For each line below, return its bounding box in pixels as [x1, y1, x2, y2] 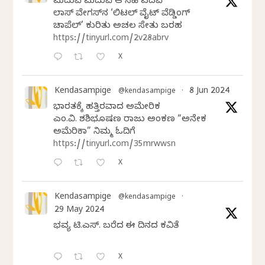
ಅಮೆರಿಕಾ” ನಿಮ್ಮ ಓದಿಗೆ [53, 126, 136, 138]
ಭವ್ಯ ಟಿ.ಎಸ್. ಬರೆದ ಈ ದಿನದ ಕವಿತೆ [53, 220, 179, 232]
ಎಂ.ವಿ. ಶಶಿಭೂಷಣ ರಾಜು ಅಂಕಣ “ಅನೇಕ [53, 114, 207, 126]
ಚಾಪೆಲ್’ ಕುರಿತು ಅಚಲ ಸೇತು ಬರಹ [53, 20, 183, 33]
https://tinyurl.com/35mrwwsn [53, 139, 176, 151]
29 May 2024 [54, 205, 105, 216]
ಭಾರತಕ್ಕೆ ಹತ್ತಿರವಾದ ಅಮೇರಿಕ [53, 101, 161, 114]
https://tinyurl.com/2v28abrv [53, 33, 169, 45]
